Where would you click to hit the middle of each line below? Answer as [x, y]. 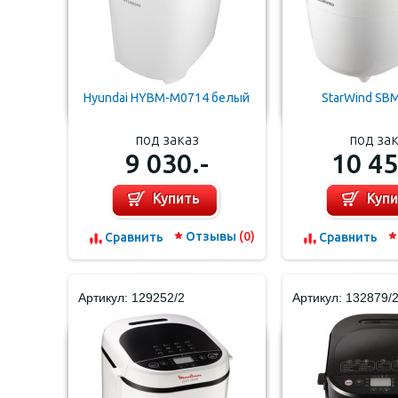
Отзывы [212, 236]
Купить [176, 198]
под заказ [167, 139]
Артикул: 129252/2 [131, 298]
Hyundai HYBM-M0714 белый [167, 98]
